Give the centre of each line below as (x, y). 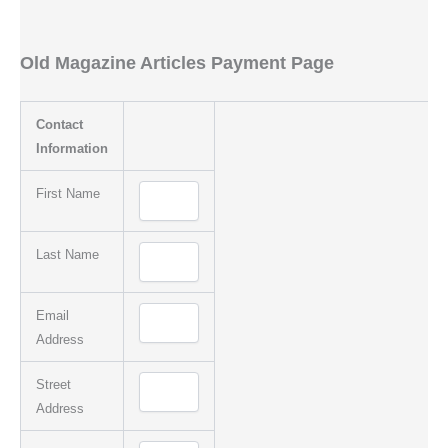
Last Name (67, 254)
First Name (67, 193)
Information (71, 148)
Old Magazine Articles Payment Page (177, 62)
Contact (59, 124)
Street (53, 384)
